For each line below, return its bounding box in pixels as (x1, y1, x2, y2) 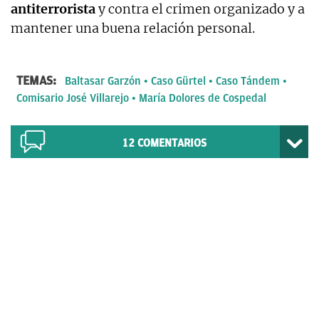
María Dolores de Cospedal (139, 91, 266, 105)
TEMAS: (16, 73, 59, 88)
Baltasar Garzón (65, 74, 141, 88)
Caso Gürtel (151, 74, 206, 88)
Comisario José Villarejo (16, 91, 129, 105)
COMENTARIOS (137, 136, 206, 150)
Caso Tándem (216, 74, 280, 88)
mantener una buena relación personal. (11, 19, 255, 36)
